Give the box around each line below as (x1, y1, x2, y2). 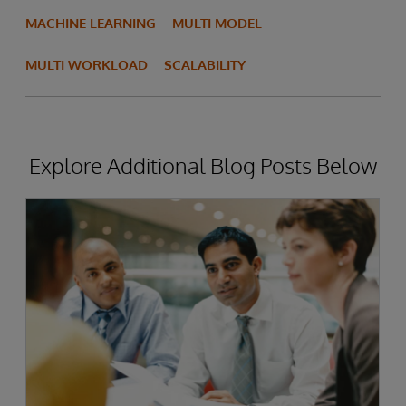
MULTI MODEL (172, 14, 262, 32)
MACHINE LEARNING (25, 14, 156, 32)
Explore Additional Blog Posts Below (29, 151, 377, 179)
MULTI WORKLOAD (25, 56, 148, 73)
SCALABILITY (164, 56, 246, 73)
